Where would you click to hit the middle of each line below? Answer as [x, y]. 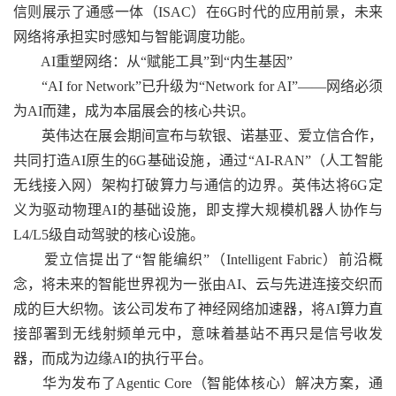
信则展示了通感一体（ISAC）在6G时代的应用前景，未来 [198, 12]
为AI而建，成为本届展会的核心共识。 [134, 111]
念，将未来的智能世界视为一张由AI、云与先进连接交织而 [198, 284]
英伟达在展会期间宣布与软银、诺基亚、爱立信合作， [198, 136]
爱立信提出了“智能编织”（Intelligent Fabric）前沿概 [198, 259]
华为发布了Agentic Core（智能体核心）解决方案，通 [198, 383]
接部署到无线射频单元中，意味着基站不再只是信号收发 [198, 334]
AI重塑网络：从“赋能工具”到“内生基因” [153, 61]
